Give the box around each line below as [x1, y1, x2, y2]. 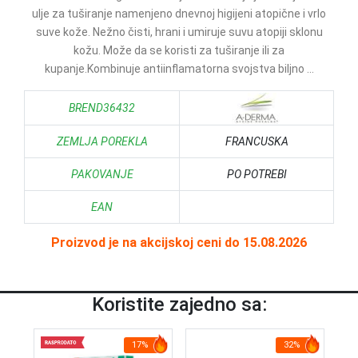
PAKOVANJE [70, 168, 133, 181]
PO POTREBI [226, 168, 287, 181]
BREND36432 [69, 101, 135, 114]
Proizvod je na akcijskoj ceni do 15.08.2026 [51, 235, 307, 250]
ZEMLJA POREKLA [56, 135, 148, 148]
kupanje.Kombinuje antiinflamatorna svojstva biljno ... [44, 62, 314, 75]
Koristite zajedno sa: [91, 293, 267, 316]
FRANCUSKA [225, 135, 288, 148]
